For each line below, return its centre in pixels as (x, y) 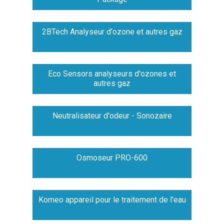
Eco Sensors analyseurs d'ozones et (112, 74)
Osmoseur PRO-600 (112, 158)
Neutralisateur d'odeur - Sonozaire (112, 116)
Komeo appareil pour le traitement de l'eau (112, 200)
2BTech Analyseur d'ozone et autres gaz (112, 32)
